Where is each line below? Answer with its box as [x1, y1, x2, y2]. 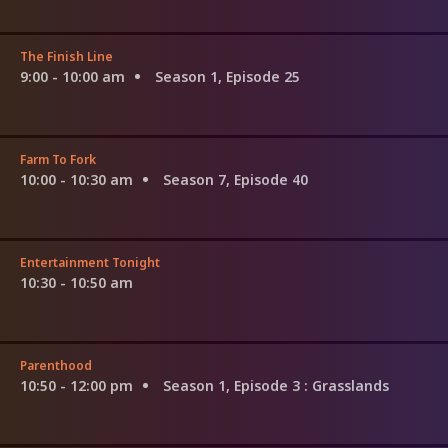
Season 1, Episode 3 [163, 375, 304, 395]
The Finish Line [20, 47, 113, 65]
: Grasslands [304, 375, 389, 395]
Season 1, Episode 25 [155, 66, 300, 86]
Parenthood [20, 356, 92, 374]
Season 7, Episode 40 [163, 169, 308, 189]
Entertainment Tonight [20, 253, 160, 271]
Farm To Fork [20, 150, 96, 168]
